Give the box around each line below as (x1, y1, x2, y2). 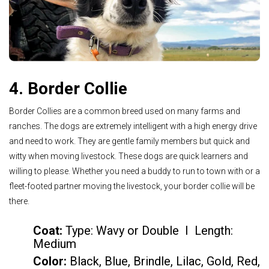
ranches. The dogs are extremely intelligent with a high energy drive (9, 121, 257, 131)
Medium (33, 236, 76, 251)
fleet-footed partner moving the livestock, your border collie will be (9, 181, 255, 191)
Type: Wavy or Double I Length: (65, 223, 233, 238)
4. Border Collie (9, 78, 127, 98)
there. (9, 196, 29, 206)
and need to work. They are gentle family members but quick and (9, 136, 250, 146)
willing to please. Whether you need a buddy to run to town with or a (9, 166, 260, 176)
